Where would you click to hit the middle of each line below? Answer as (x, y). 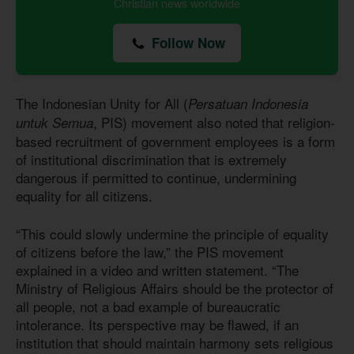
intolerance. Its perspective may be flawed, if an (157, 325)
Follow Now (186, 42)
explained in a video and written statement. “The (157, 270)
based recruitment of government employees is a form (175, 141)
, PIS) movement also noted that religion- (214, 122)
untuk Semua (55, 122)
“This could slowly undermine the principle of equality (172, 234)
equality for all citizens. (84, 195)
